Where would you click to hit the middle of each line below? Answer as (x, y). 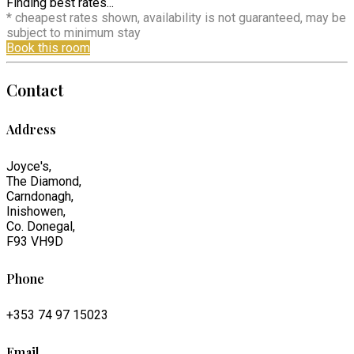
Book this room (48, 47)
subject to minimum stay (73, 32)
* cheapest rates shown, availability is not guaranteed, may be (176, 17)
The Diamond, (44, 181)
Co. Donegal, (41, 226)
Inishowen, (36, 211)
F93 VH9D (35, 241)
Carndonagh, (40, 196)
